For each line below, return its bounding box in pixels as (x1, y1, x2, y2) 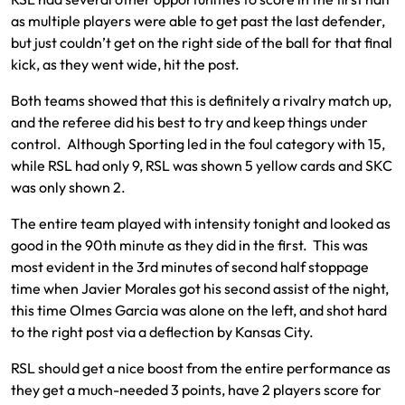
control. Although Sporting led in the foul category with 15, (11, 135, 385, 153)
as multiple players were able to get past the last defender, (11, 12, 385, 30)
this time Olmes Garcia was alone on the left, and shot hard (11, 301, 387, 319)
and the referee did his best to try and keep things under (11, 113, 368, 131)
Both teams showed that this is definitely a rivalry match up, (11, 91, 391, 109)
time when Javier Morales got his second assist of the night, (11, 279, 389, 297)
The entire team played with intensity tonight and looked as (11, 214, 391, 232)
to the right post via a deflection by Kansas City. (11, 323, 314, 341)
